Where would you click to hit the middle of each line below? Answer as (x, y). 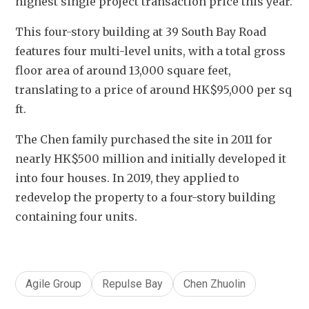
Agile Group (53, 284)
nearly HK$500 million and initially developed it (151, 159)
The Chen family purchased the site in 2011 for (144, 139)
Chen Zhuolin (215, 284)
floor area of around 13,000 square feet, (123, 70)
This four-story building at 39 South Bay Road (141, 32)
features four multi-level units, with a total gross (150, 51)
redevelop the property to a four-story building (145, 197)
